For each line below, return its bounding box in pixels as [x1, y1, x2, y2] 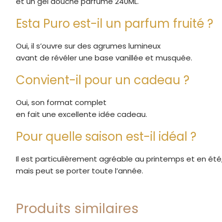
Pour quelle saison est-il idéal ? [16, 128, 196, 145]
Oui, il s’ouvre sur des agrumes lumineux [16, 40, 161, 51]
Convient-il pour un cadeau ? [16, 71, 189, 88]
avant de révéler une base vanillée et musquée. [16, 52, 192, 63]
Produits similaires [16, 199, 139, 218]
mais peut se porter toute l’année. [16, 165, 143, 176]
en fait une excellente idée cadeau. [16, 109, 147, 119]
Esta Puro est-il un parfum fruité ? [16, 15, 213, 32]
